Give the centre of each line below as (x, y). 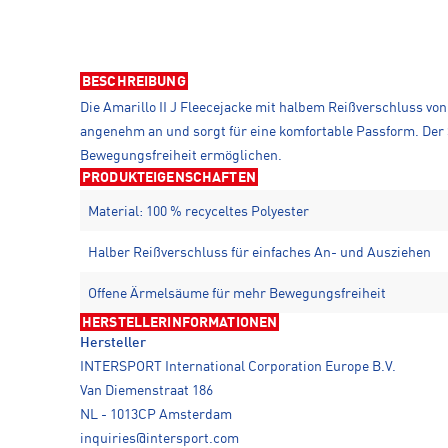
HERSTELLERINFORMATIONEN (180, 322)
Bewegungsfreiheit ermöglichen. (181, 155)
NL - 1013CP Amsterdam (156, 414)
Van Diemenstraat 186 (146, 390)
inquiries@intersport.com (159, 438)
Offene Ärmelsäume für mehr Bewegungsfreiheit (237, 293)
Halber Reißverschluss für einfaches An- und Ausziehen (259, 252)
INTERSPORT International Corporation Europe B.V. (238, 366)
